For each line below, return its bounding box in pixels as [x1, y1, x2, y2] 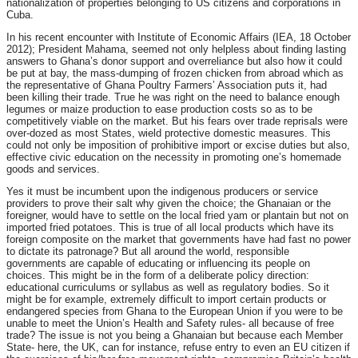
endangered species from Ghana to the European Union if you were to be [6, 305, 343, 318]
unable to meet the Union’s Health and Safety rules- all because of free [6, 317, 334, 330]
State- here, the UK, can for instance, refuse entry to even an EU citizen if [6, 341, 350, 354]
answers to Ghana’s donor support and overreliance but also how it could [6, 55, 342, 68]
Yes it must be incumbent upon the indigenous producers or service [6, 185, 318, 198]
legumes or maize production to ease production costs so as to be [6, 103, 312, 116]
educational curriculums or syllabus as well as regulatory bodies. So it [6, 281, 329, 294]
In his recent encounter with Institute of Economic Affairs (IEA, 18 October [6, 31, 351, 44]
